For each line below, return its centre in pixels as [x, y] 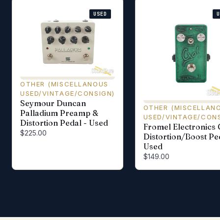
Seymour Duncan [53, 103]
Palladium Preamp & [59, 113]
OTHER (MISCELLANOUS [64, 84]
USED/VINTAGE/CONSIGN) [68, 93]
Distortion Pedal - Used [64, 123]
